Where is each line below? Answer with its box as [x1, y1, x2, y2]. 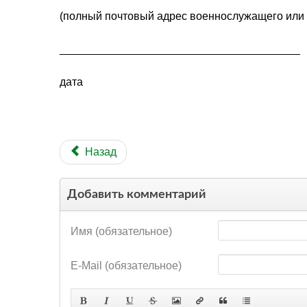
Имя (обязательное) [71, 225, 172, 237]
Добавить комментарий [67, 187, 206, 201]
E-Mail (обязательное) [71, 259, 182, 271]
